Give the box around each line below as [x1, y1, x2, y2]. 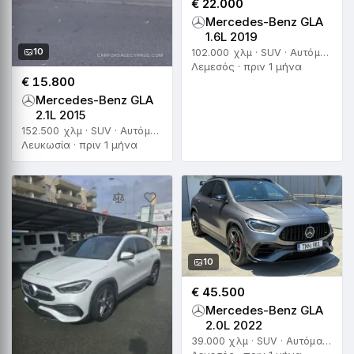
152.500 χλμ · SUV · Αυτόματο [149, 125, 159, 137]
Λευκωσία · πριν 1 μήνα [21, 138, 137, 152]
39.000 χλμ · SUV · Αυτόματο [322, 335, 331, 348]
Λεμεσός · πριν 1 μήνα [191, 60, 302, 73]
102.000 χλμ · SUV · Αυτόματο [319, 47, 329, 59]
